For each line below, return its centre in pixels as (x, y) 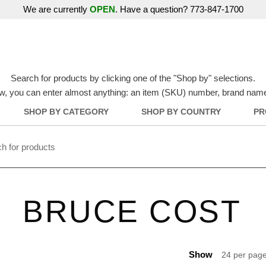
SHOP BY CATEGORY (66, 112)
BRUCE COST (132, 211)
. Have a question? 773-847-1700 (179, 9)
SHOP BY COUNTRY (181, 112)
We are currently (56, 9)
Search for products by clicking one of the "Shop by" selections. (133, 78)
